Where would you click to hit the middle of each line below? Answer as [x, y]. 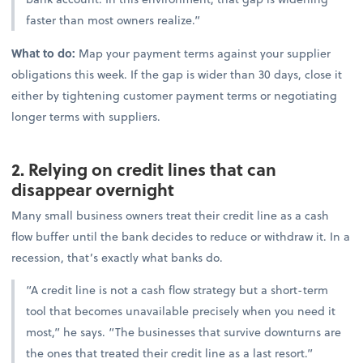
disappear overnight [93, 189]
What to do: [44, 53]
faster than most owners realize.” [113, 20]
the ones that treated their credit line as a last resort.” [170, 352]
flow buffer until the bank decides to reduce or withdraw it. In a [181, 236]
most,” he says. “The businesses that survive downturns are [184, 331]
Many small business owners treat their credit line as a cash [171, 215]
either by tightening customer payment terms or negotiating [175, 95]
